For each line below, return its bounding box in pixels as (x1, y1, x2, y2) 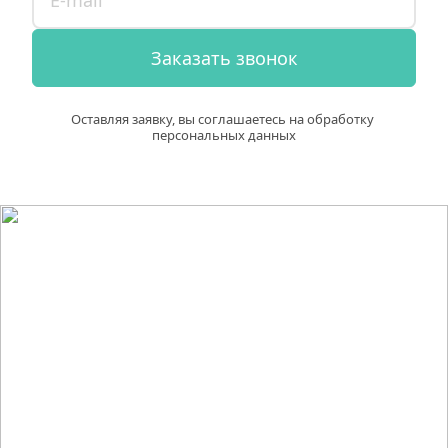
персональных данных (152, 126, 296, 144)
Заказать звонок (150, 46, 298, 70)
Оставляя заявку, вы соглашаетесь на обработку (71, 110, 374, 128)
